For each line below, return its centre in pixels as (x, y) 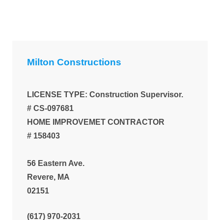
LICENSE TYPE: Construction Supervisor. (105, 94)
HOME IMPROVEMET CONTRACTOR (96, 122)
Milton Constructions (74, 62)
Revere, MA (48, 177)
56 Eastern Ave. (56, 163)
